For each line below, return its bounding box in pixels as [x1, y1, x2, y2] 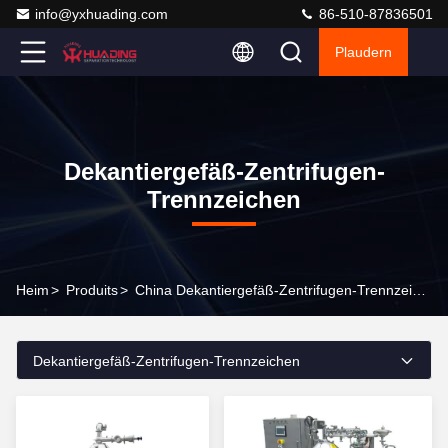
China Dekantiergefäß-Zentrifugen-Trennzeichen [412, 282, 426, 298]
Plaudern [335, 44, 392, 60]
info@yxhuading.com [35, 6, 168, 22]
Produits [66, 282, 118, 298]
